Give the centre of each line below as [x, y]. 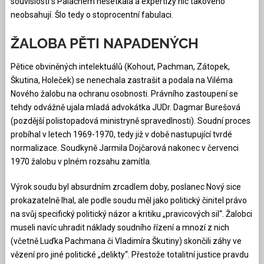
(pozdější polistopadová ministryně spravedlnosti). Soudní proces [130, 121]
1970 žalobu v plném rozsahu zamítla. [81, 161]
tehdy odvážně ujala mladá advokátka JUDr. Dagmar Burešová [125, 107]
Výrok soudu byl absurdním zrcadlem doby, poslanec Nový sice [126, 187]
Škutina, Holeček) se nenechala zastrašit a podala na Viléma [121, 80]
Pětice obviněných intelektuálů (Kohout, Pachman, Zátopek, [120, 66]
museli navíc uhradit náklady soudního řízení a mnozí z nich [120, 227]
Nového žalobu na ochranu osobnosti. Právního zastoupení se [124, 93]
